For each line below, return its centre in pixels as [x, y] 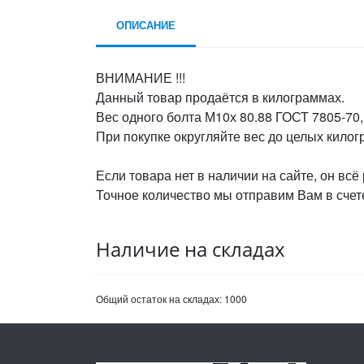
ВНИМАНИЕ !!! [141, 78]
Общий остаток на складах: [160, 299]
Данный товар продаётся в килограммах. [220, 97]
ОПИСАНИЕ [146, 25]
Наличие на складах [191, 249]
